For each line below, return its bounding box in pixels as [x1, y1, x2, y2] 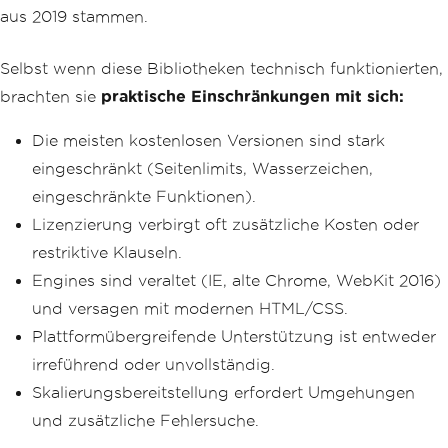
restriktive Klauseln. [32, 243, 182, 261]
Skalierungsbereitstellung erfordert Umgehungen [32, 383, 415, 401]
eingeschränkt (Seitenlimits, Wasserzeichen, [32, 159, 373, 177]
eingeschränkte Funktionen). [32, 187, 256, 205]
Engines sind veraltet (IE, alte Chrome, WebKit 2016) [32, 271, 441, 289]
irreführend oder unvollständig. [32, 355, 275, 373]
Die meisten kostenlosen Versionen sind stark [32, 131, 385, 149]
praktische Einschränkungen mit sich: [101, 87, 404, 105]
